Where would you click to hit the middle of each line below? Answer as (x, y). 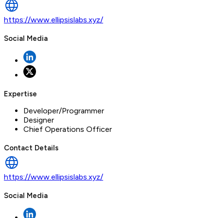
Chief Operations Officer (68, 129)
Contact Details (31, 148)
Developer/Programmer (64, 110)
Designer (39, 120)
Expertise (20, 94)
